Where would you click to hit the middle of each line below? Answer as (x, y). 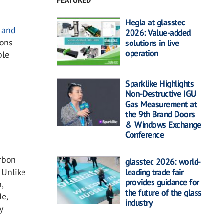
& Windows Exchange (163, 124)
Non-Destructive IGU (161, 93)
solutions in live (152, 43)
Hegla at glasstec (155, 22)
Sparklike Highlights (159, 83)
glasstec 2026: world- (163, 161)
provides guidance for (162, 182)
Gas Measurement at (161, 104)
